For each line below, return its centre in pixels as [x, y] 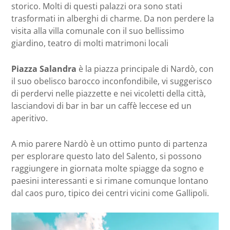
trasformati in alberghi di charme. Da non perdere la [113, 18]
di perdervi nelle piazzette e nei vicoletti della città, [109, 93]
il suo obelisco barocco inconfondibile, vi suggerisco [112, 81]
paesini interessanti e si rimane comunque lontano [110, 180]
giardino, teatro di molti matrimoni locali [90, 43]
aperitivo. [30, 118]
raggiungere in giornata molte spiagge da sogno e [108, 168]
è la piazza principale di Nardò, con [145, 69]
